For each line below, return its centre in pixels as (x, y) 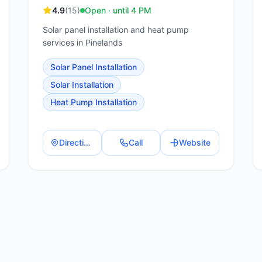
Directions (87, 142)
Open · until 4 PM (118, 10)
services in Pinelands (82, 42)
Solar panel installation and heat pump (116, 30)
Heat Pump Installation (94, 102)
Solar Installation (82, 85)
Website (194, 142)
